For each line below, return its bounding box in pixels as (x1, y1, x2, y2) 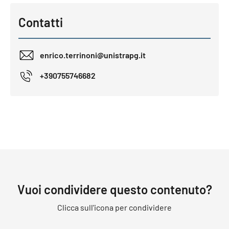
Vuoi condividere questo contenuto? (17, 181, 212, 197)
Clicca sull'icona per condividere (57, 202, 172, 212)
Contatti (18, 14, 63, 30)
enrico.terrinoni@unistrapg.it (40, 50, 146, 60)
